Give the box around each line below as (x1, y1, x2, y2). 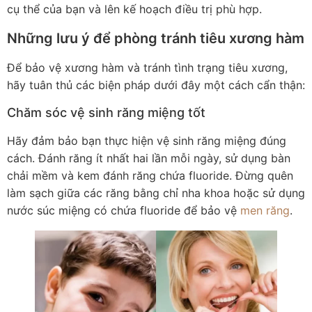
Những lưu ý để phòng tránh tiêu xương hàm (7, 29, 304, 47)
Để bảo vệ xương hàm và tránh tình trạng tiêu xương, (7, 60, 288, 75)
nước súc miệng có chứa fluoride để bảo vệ (7, 203, 240, 218)
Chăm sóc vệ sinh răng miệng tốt (7, 105, 205, 120)
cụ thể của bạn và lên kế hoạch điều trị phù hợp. (7, 2, 262, 17)
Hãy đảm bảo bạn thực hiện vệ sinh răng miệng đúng (7, 134, 286, 148)
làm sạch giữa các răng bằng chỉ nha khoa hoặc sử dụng (7, 186, 305, 201)
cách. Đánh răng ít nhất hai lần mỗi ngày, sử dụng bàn (7, 151, 290, 166)
